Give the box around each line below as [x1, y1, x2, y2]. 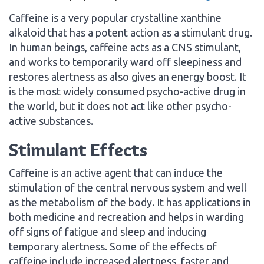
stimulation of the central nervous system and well [9, 181, 247, 193]
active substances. [9, 114, 93, 127]
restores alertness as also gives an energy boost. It [9, 70, 246, 82]
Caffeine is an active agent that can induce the [9, 166, 223, 179]
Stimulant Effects [9, 138, 147, 161]
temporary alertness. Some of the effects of [9, 240, 217, 252]
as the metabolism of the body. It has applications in [9, 196, 251, 208]
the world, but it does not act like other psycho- [9, 100, 232, 112]
